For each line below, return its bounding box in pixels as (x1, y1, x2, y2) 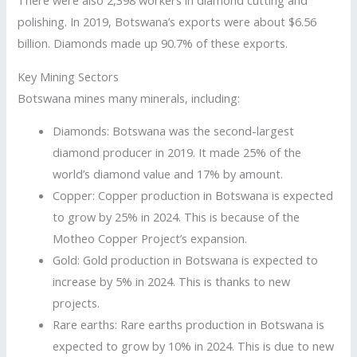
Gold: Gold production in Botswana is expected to (53, 252, 319, 269)
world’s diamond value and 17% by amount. (53, 166, 284, 182)
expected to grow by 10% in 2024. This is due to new (53, 338, 335, 355)
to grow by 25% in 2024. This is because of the (53, 209, 300, 226)
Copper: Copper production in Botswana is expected (53, 187, 334, 204)
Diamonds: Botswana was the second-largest (53, 123, 295, 139)
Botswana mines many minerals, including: (18, 89, 241, 106)
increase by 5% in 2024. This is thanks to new (53, 273, 291, 290)
